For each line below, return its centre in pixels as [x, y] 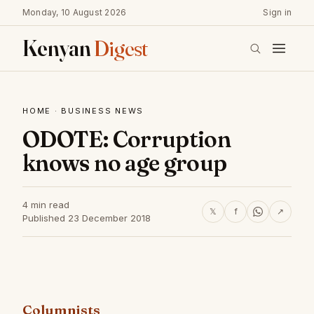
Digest [121, 48]
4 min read [46, 205]
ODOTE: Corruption [127, 139]
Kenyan [58, 48]
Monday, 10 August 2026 [75, 12]
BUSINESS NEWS [103, 111]
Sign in [277, 12]
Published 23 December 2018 [87, 218]
